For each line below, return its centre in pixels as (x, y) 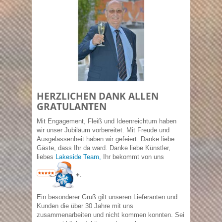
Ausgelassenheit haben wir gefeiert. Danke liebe (106, 139)
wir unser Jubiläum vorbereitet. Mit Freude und (103, 130)
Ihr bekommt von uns (134, 157)
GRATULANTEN (72, 107)
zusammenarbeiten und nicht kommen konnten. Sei (111, 215)
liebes (46, 157)
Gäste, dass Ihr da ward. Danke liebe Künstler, (104, 148)
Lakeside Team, (78, 157)
